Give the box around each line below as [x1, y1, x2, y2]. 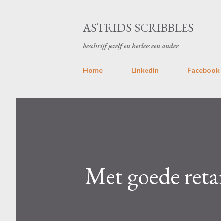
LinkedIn [131, 66, 159, 74]
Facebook [187, 66, 220, 74]
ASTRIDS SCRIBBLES [83, 20, 194, 35]
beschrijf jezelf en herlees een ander [83, 41, 179, 50]
